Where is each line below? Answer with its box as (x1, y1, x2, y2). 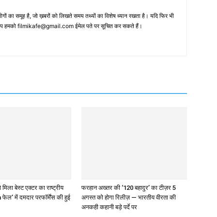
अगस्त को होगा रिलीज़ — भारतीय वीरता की (81, 194, 176, 201)
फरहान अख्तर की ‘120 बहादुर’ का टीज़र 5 (81, 184, 176, 192)
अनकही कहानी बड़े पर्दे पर (81, 203, 137, 211)
